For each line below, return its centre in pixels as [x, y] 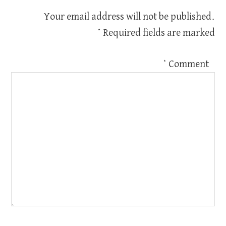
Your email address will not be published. [134, 17]
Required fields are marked [163, 33]
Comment [193, 64]
